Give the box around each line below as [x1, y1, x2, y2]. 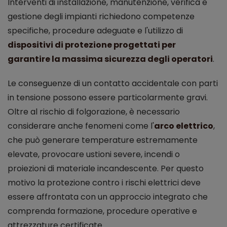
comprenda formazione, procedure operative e [8, 205, 197, 217]
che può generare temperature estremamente [8, 134, 198, 146]
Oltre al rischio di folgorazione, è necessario [8, 106, 180, 118]
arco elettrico [154, 120, 213, 132]
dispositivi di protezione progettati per [8, 39, 176, 51]
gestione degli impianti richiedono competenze [8, 11, 195, 23]
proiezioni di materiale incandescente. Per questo [8, 163, 204, 175]
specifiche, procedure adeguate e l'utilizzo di [8, 25, 183, 37]
